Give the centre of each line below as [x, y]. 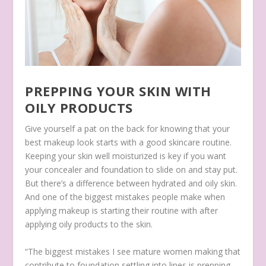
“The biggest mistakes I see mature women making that [133, 251]
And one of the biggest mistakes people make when [125, 197]
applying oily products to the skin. [90, 224]
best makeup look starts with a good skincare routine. [129, 142]
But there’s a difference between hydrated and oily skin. [131, 183]
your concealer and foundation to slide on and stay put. [132, 170]
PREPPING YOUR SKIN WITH [118, 91]
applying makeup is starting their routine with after [122, 211]
